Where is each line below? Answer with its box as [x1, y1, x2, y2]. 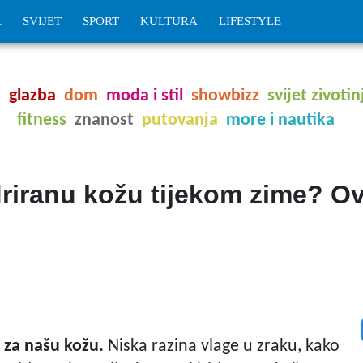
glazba [9, 87, 56, 105]
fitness [16, 111, 66, 130]
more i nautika [225, 111, 335, 130]
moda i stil [106, 87, 183, 105]
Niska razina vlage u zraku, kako [104, 337, 340, 357]
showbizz [191, 87, 259, 105]
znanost [74, 111, 134, 130]
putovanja [141, 111, 218, 130]
